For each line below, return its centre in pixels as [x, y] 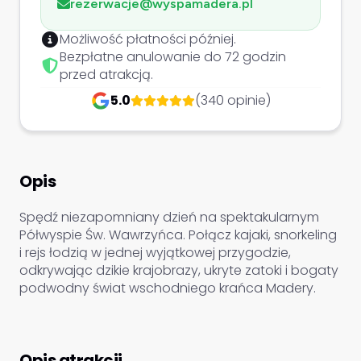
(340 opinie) [232, 100]
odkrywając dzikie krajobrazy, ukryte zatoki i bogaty [179, 270]
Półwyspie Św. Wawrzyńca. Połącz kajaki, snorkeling [178, 235]
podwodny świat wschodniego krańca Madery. [168, 288]
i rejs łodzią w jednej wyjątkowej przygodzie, [155, 253]
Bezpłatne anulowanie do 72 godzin [173, 57]
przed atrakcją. [106, 75]
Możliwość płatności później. [148, 39]
